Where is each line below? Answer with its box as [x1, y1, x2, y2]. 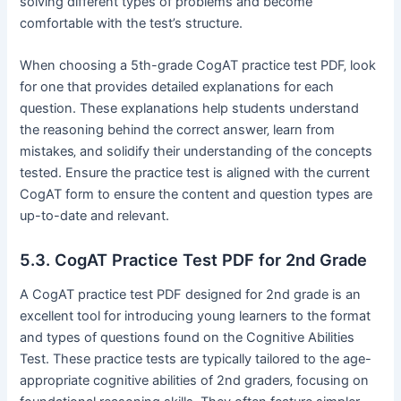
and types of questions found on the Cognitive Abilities [20, 328, 355, 346]
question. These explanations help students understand [20, 100, 360, 117]
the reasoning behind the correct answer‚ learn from [20, 122, 336, 139]
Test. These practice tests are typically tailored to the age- [20, 350, 372, 367]
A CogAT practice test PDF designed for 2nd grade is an [20, 286, 362, 303]
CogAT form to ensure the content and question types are [20, 186, 373, 203]
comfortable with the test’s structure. [20, 14, 243, 31]
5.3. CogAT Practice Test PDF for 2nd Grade [20, 250, 368, 270]
